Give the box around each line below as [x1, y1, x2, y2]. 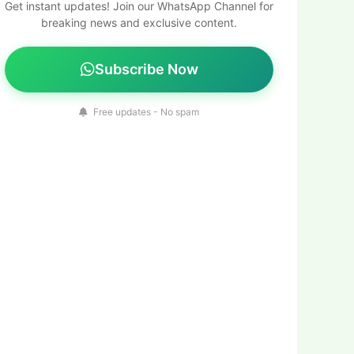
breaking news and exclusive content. [41, 16, 237, 29]
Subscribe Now [94, 61, 198, 77]
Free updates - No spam [91, 106, 199, 118]
